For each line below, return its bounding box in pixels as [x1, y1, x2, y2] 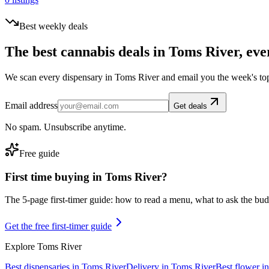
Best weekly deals [19, 21, 88, 32]
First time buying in [5, 170, 105, 183]
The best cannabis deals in [5, 44, 169, 60]
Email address [5, 100, 58, 110]
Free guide [19, 148, 59, 159]
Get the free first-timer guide [5, 221, 112, 232]
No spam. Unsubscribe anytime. [5, 122, 126, 132]
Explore [5, 241, 37, 252]
